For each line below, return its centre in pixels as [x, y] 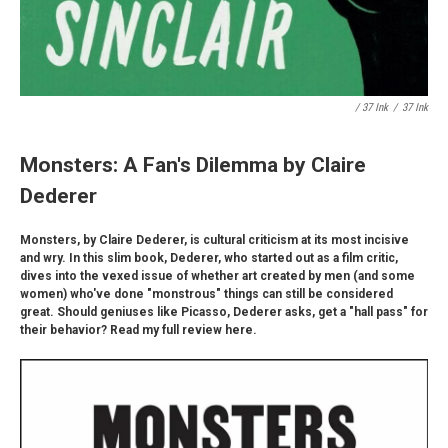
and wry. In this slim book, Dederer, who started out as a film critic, [209, 258]
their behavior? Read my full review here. [138, 330]
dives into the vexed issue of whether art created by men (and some [217, 276]
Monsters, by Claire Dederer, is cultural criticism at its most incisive [214, 240]
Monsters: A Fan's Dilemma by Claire [193, 165]
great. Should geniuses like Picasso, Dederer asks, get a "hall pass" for [224, 312]
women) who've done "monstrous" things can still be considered [206, 294]
